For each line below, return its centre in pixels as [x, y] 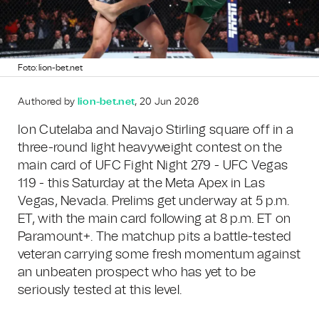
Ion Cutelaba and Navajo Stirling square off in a [156, 130]
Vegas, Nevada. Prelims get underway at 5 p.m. [154, 202]
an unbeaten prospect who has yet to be [137, 273]
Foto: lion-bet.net [50, 68]
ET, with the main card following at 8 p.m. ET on [155, 219]
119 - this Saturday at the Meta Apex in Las [141, 184]
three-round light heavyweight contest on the [150, 148]
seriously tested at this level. [100, 291]
